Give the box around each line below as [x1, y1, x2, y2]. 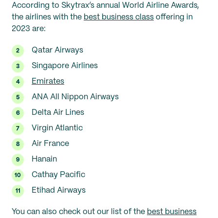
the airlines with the [12, 14, 84, 21]
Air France [32, 140, 69, 148]
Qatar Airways [32, 47, 83, 54]
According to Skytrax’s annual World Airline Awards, [12, 2, 199, 10]
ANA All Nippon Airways [32, 93, 119, 101]
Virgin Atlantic [32, 125, 83, 132]
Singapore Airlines [32, 62, 98, 70]
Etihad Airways [32, 187, 86, 195]
